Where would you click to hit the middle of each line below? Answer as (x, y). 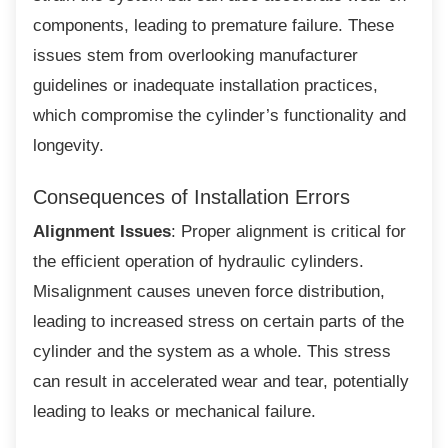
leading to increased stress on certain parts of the (218, 321)
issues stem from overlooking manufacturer (195, 55)
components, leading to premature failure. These (213, 25)
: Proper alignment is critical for (288, 231)
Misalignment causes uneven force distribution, (209, 291)
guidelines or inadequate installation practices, (205, 85)
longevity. (68, 145)
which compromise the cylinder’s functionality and (219, 115)
